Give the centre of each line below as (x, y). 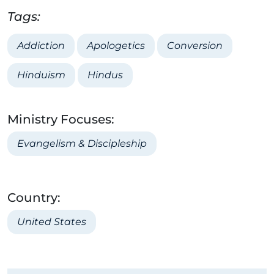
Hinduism (41, 75)
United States (52, 222)
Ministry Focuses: (61, 120)
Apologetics (116, 46)
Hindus (105, 75)
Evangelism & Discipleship (82, 144)
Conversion (195, 46)
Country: (34, 198)
